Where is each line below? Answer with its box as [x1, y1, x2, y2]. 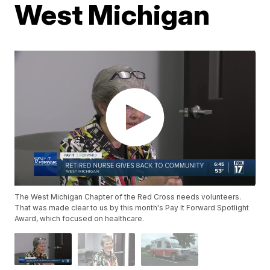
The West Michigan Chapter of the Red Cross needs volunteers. [14, 192, 242, 202]
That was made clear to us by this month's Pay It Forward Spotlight [14, 203, 250, 213]
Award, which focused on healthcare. [14, 214, 145, 224]
